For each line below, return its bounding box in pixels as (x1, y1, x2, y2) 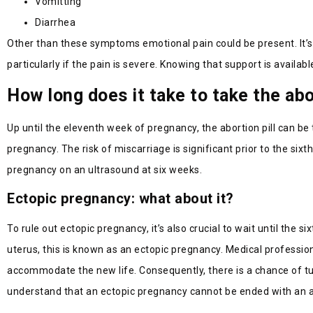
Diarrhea (35, 17, 75, 29)
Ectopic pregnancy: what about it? (7, 190, 234, 208)
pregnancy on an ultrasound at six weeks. (7, 163, 202, 175)
